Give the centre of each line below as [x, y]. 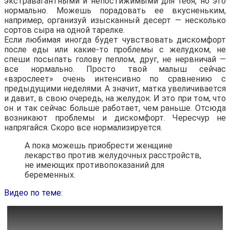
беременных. [50, 175]
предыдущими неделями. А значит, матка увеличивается [115, 88]
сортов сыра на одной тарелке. [64, 30]
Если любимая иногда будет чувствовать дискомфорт [115, 40]
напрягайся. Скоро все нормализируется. [83, 127]
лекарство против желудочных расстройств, [113, 155]
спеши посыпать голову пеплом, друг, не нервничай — [115, 59]
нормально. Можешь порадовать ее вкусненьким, [115, 10]
